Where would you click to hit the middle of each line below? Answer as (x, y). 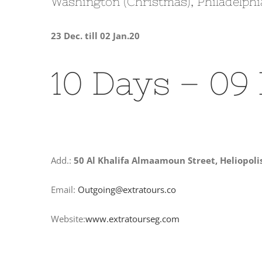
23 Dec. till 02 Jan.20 (95, 36)
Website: (68, 218)
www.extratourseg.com (132, 218)
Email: (64, 189)
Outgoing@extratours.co (127, 189)
